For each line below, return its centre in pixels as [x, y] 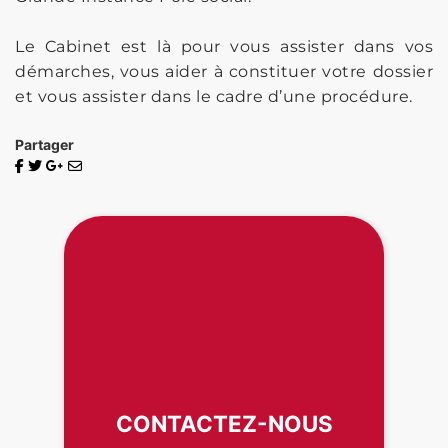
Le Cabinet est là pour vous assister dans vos [224, 46]
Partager [44, 144]
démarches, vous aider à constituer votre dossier [224, 71]
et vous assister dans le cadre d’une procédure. [214, 96]
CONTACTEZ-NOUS [224, 424]
